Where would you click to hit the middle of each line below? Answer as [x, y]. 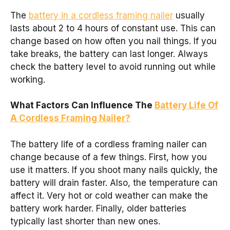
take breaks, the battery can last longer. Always [109, 54]
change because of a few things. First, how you [109, 157]
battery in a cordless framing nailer [101, 15]
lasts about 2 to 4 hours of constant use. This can [113, 28]
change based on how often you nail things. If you [113, 41]
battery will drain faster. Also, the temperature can [114, 183]
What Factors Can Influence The [82, 106]
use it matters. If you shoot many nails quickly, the [114, 170]
